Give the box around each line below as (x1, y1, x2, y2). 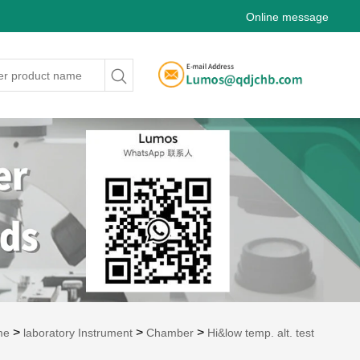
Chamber (146, 325, 194, 339)
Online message (246, 10, 329, 23)
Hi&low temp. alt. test (207, 325, 315, 339)
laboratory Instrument (23, 325, 133, 339)
